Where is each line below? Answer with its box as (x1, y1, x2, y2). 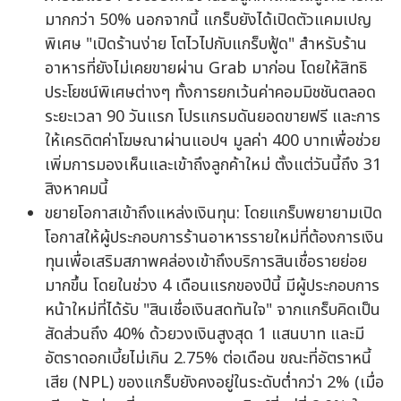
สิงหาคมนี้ (45, 177, 108, 202)
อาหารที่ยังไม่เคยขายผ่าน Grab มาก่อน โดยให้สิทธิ (45, 56, 367, 81)
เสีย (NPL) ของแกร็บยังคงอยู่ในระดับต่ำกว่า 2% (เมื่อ (45, 371, 384, 396)
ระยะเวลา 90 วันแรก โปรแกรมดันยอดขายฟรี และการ (45, 105, 380, 130)
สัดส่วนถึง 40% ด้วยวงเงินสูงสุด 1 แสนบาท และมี (45, 322, 364, 347)
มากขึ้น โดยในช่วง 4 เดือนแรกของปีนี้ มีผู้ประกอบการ (45, 274, 380, 299)
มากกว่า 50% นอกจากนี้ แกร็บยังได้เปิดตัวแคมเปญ (45, 8, 371, 33)
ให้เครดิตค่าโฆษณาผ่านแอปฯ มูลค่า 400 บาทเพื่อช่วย (45, 129, 380, 154)
